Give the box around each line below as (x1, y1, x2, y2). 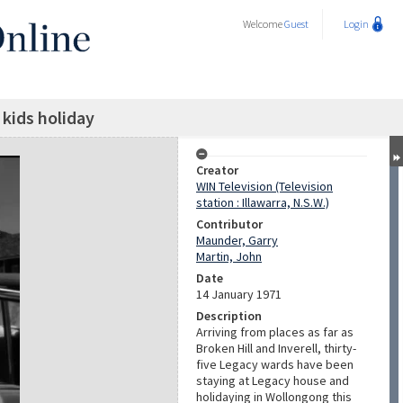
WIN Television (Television (196, 178, 333, 194)
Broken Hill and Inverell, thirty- (196, 340, 356, 356)
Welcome (243, 17, 284, 31)
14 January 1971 (196, 286, 282, 302)
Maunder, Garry (196, 232, 278, 248)
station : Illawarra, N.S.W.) (196, 194, 329, 210)
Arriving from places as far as (196, 324, 354, 340)
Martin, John (196, 248, 262, 264)
